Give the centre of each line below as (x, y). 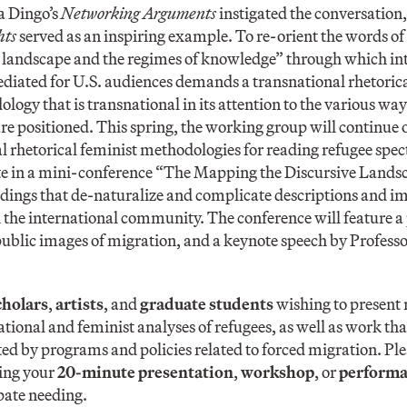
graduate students (207, 303)
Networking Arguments (139, 13)
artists (79, 303)
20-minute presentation (145, 372)
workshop (278, 372)
